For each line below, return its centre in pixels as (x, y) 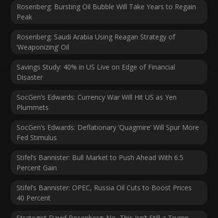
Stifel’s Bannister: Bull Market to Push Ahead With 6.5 (100, 158)
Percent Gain (37, 168)
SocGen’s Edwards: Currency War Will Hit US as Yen (97, 97)
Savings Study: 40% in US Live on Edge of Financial (96, 67)
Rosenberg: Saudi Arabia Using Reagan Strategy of (96, 37)
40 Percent (34, 198)
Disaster (30, 77)
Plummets (33, 108)
